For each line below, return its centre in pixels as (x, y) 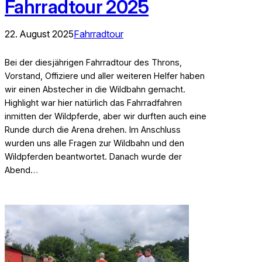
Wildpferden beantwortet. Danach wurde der (93, 156)
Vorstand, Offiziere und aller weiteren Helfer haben (105, 75)
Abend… (21, 170)
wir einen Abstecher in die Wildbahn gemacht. (95, 89)
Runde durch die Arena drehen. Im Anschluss (93, 129)
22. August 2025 (39, 34)
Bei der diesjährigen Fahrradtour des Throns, (93, 62)
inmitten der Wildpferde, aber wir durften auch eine (106, 116)
